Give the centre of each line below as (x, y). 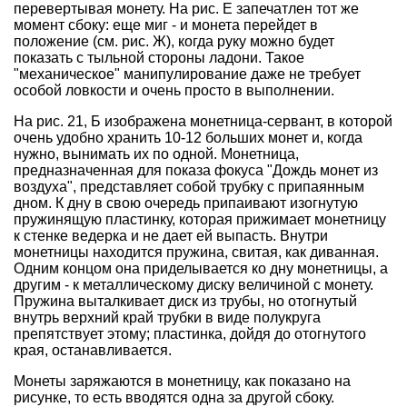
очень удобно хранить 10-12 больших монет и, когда (188, 138)
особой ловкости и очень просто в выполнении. (174, 90)
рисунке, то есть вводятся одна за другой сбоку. (174, 397)
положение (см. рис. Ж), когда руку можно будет (174, 41)
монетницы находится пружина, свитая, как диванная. (196, 252)
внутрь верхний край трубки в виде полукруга (167, 318)
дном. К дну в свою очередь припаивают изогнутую (186, 203)
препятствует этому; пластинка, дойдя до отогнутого (190, 334)
